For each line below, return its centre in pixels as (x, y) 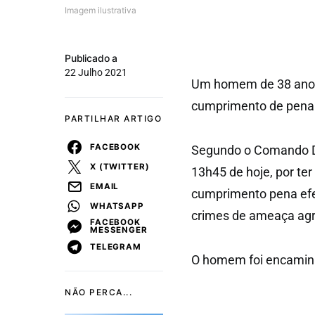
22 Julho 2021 (96, 72)
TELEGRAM (116, 246)
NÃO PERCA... (98, 292)
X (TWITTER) (120, 166)
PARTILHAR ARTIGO (113, 118)
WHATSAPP (117, 206)
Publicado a (91, 58)
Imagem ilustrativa (101, 10)
